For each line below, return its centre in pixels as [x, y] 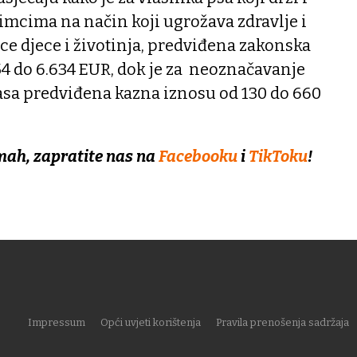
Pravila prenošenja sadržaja [282, 323]
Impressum [57, 323]
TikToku [278, 157]
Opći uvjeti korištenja [151, 323]
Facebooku [200, 157]
